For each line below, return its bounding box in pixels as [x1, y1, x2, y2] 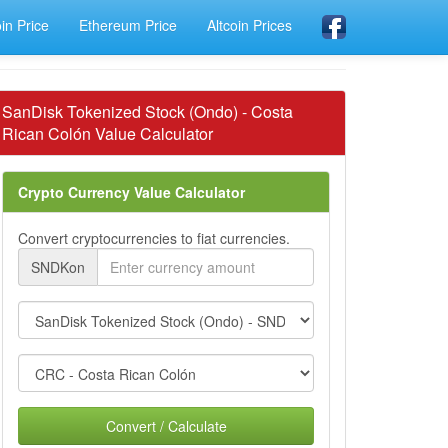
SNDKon [31, 257, 85, 277]
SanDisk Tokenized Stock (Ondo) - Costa [2, 100, 293, 123]
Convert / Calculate [105, 416, 227, 436]
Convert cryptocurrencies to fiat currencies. [18, 228, 290, 248]
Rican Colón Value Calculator [2, 122, 213, 145]
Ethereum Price [79, 15, 177, 35]
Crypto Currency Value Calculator [18, 182, 245, 202]
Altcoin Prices [207, 15, 292, 35]
